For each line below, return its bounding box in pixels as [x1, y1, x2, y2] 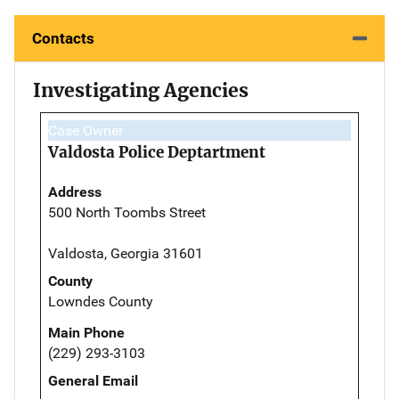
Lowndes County [48, 292, 153, 310]
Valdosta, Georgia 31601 [48, 244, 203, 262]
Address [48, 183, 102, 200]
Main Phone [48, 323, 125, 341]
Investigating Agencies [33, 77, 248, 102]
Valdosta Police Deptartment [48, 142, 265, 162]
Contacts [32, 28, 94, 47]
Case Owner [48, 121, 123, 139]
